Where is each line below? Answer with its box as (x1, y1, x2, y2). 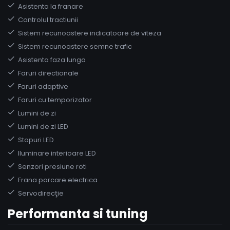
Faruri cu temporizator (18, 94, 92, 105)
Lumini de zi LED (18, 121, 68, 131)
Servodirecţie (18, 188, 64, 198)
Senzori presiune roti (18, 161, 87, 171)
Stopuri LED (18, 135, 54, 145)
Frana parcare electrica (18, 175, 98, 185)
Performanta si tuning (8, 205, 148, 222)
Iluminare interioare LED (18, 148, 96, 158)
